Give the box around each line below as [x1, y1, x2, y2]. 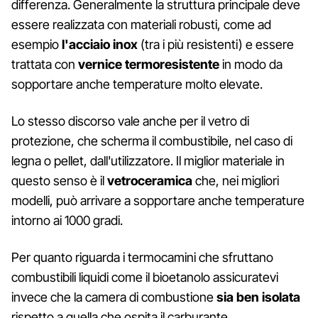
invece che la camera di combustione [11, 289, 216, 305]
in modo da [219, 56, 283, 72]
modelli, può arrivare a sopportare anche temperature [11, 192, 305, 208]
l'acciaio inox [62, 36, 138, 52]
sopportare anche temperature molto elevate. [11, 76, 263, 92]
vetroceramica [107, 172, 192, 188]
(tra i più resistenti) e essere [138, 36, 294, 52]
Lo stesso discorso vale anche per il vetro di [11, 113, 249, 128]
